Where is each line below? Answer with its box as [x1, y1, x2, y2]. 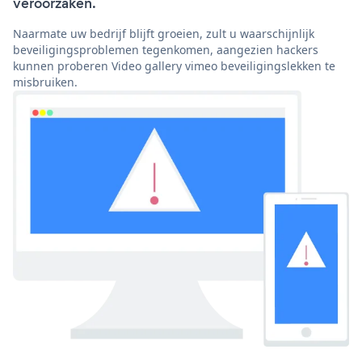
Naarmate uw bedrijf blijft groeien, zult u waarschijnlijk [13, 26, 314, 42]
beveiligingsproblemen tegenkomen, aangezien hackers [13, 42, 318, 58]
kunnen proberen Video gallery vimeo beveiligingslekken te [13, 58, 335, 74]
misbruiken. [13, 74, 78, 90]
